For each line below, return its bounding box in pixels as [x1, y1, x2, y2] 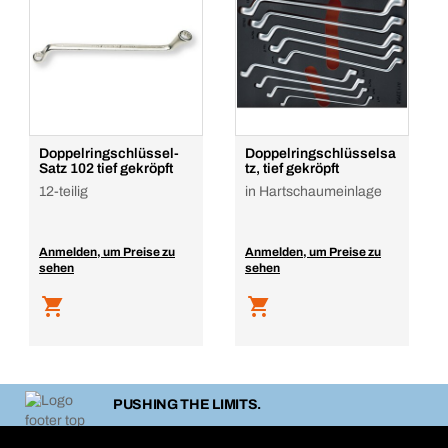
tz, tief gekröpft [245, 161, 339, 176]
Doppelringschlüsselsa [245, 146, 396, 161]
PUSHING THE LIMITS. [112, 397, 262, 413]
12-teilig [39, 184, 88, 199]
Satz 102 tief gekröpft [39, 161, 173, 176]
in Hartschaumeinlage [245, 184, 382, 199]
